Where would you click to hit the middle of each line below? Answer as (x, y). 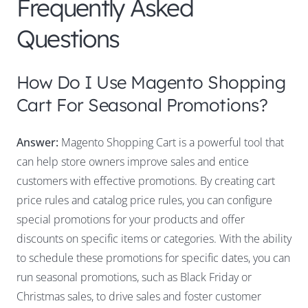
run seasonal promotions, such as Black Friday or (134, 277)
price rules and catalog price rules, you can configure (144, 200)
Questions (68, 39)
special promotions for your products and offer (131, 220)
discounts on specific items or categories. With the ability (154, 239)
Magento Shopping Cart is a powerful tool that (171, 143)
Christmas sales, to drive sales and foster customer (139, 297)
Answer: (37, 143)
